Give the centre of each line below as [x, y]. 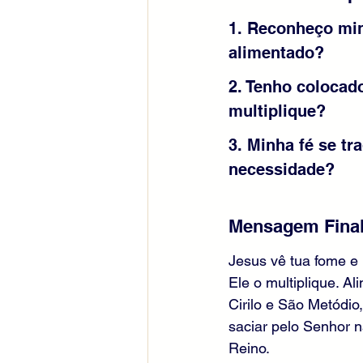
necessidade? [282, 170]
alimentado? [276, 53]
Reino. [249, 348]
